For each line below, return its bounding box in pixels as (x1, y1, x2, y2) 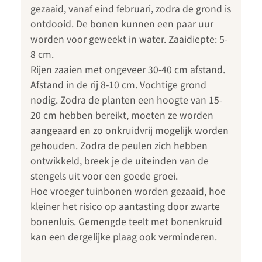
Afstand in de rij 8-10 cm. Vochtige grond (30, 78, 206, 93)
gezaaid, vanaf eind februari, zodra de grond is (30, 2, 231, 17)
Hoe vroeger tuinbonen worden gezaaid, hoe (30, 184, 226, 199)
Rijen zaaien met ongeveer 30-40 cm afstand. (30, 63, 225, 78)
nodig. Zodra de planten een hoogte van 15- (30, 93, 222, 108)
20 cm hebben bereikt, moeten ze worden (30, 108, 213, 123)
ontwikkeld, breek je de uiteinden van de (30, 154, 209, 169)
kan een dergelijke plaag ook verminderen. (30, 230, 217, 245)
